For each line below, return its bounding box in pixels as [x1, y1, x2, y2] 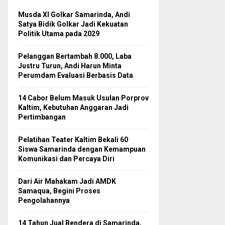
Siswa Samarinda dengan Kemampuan [18, 145, 146, 154]
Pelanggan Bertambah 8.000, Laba [18, 52, 132, 61]
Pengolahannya [18, 196, 70, 205]
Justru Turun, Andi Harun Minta [18, 62, 122, 70]
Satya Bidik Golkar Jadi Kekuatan [18, 20, 128, 29]
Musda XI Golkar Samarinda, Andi [18, 11, 130, 19]
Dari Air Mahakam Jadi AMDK [18, 177, 116, 186]
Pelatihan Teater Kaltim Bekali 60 [18, 136, 128, 144]
